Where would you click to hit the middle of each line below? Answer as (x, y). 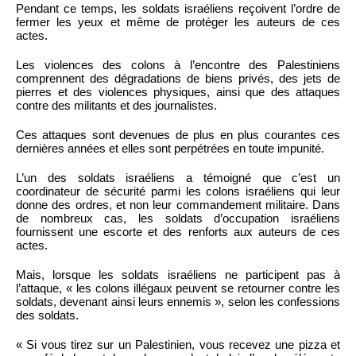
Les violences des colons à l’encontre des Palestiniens (178, 65)
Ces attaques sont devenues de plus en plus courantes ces (178, 135)
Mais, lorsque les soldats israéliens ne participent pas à (178, 275)
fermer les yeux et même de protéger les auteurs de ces (178, 22)
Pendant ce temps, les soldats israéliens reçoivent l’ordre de (178, 9)
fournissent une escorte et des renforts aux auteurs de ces (178, 232)
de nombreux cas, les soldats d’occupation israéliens (178, 219)
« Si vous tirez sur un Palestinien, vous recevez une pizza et (178, 345)
